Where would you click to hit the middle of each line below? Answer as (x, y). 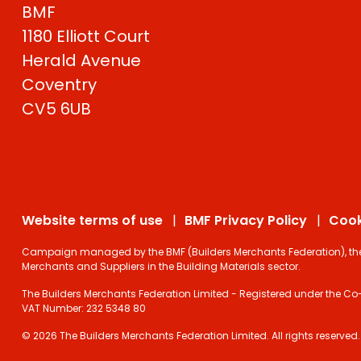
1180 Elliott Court (86, 36)
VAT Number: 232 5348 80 (84, 308)
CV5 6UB (56, 108)
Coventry (59, 84)
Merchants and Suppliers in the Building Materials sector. (161, 266)
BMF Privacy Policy (246, 220)
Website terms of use (92, 220)
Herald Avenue (81, 60)
